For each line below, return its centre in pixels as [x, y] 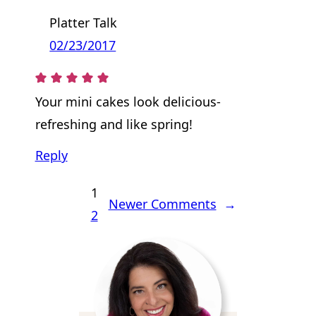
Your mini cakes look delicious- [128, 102]
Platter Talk [84, 22]
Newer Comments [162, 204]
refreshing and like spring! [114, 124]
